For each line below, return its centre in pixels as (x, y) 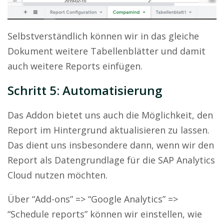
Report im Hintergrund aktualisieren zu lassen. (108, 130)
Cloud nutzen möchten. (57, 175)
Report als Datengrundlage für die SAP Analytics (111, 160)
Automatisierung (112, 90)
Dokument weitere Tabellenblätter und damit (106, 51)
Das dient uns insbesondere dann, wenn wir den (111, 145)
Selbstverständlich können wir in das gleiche (103, 36)
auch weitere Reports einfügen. (75, 66)
